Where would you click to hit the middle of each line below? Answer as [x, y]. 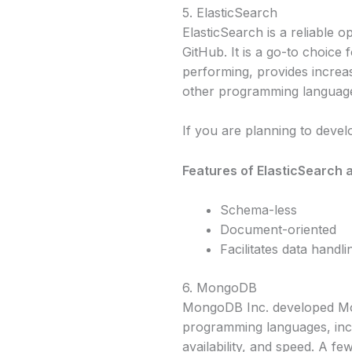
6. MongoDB [220, 288]
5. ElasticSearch [230, 12]
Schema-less [258, 210]
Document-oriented [278, 230]
